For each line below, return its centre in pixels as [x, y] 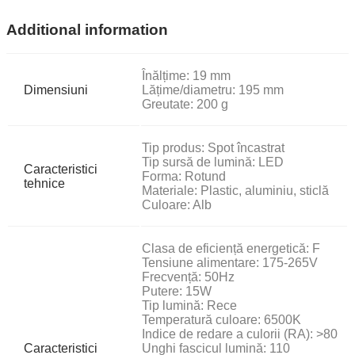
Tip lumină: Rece [189, 306]
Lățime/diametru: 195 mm [213, 90]
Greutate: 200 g [185, 105]
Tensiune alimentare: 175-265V [230, 263]
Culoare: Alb [177, 205]
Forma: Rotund [184, 177]
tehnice [44, 184]
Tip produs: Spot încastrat [213, 148]
